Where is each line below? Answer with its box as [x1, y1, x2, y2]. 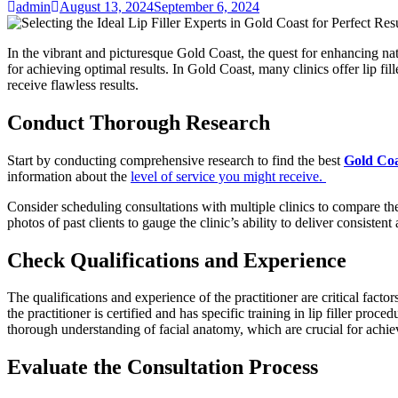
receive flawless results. [7, 76, 139, 92]
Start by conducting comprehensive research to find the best [7, 152, 344, 168]
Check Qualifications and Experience [7, 248, 346, 272]
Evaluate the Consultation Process [7, 355, 318, 379]
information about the [7, 168, 131, 184]
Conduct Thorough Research [7, 110, 270, 134]
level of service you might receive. [131, 168, 326, 184]
